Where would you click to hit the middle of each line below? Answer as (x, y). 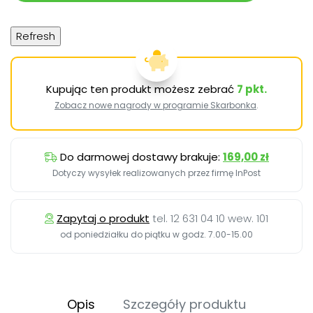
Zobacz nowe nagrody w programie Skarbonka (155, 105)
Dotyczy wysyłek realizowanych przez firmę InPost (156, 173)
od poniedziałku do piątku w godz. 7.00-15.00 (156, 235)
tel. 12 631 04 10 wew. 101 (210, 219)
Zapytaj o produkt (103, 219)
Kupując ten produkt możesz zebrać (141, 89)
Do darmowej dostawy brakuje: (141, 157)
